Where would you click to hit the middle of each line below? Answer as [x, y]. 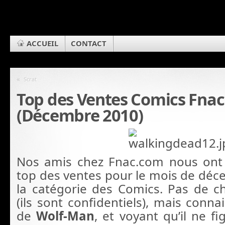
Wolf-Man [66, 215]
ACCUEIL [42, 43]
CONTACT [89, 43]
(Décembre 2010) [80, 115]
